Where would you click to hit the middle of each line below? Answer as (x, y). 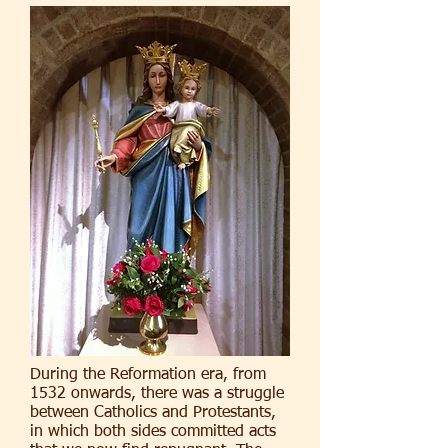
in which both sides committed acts (153, 432)
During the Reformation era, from (148, 375)
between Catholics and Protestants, (153, 413)
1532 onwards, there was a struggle (157, 394)
